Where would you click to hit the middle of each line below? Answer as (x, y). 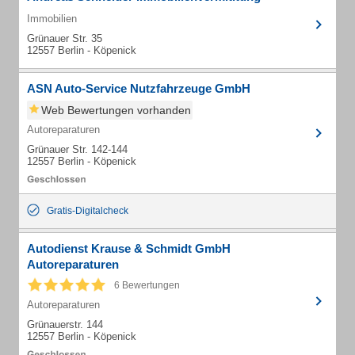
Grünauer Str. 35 (65, 38)
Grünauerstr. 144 (65, 324)
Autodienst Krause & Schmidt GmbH (129, 248)
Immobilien (52, 19)
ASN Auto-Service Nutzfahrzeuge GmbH (139, 88)
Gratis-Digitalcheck (88, 211)
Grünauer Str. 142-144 (77, 149)
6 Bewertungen (147, 285)
